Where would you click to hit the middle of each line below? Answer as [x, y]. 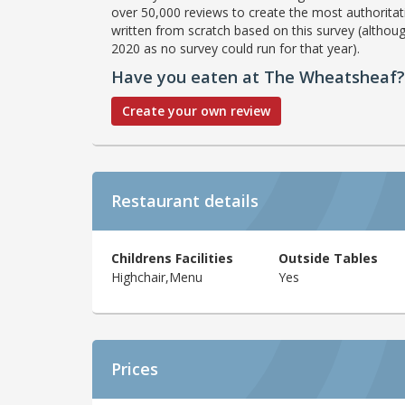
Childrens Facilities [172, 258]
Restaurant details [185, 200]
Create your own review [196, 110]
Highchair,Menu [157, 277]
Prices [135, 369]
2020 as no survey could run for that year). [235, 48]
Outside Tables [328, 258]
